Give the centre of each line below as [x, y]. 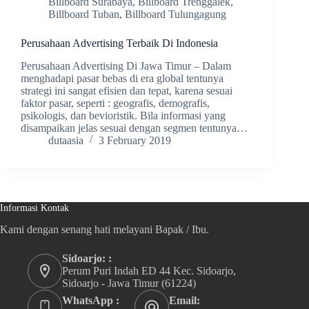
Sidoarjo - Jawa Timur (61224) [129, 283]
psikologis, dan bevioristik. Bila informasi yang [123, 115]
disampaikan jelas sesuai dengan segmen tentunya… [134, 128]
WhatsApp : [91, 301]
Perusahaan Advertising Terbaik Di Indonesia [119, 43]
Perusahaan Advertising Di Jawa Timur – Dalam [126, 66]
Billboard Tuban [84, 14]
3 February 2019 [135, 140]
